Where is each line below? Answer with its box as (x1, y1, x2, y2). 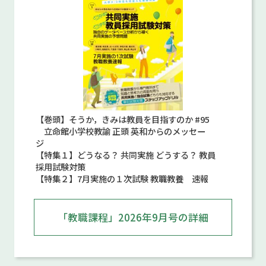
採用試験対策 (35, 160, 85, 173)
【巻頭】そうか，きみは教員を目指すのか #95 (35, 113, 210, 126)
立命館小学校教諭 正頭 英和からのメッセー (35, 125, 205, 138)
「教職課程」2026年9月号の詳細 (58, 210, 208, 224)
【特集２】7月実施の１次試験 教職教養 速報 (35, 172, 208, 185)
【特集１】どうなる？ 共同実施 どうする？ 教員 (35, 148, 156, 161)
